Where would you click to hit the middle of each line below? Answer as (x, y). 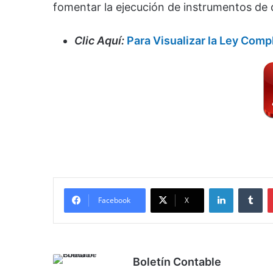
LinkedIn (249, 188)
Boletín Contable (177, 262)
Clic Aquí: (99, 41)
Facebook (114, 200)
